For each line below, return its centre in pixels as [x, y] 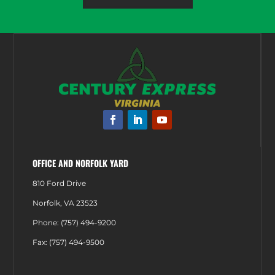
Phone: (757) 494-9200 [75, 222]
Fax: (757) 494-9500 [69, 242]
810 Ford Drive [60, 183]
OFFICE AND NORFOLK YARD [81, 163]
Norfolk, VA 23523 [65, 203]
